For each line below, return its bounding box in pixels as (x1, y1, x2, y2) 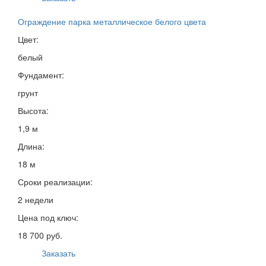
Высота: (18, 104, 49, 116)
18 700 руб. (18, 229, 62, 241)
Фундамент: (18, 68, 64, 81)
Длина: (18, 140, 45, 152)
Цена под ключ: (18, 211, 78, 223)
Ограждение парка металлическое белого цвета (18, 15, 206, 27)
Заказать (42, 246, 75, 259)
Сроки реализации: (18, 175, 93, 188)
